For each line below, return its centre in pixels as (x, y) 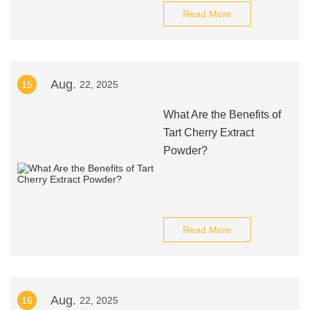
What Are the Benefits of (222, 115)
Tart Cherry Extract (208, 133)
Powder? (185, 151)
